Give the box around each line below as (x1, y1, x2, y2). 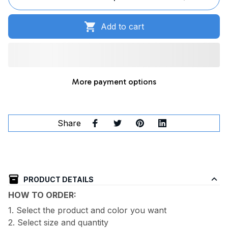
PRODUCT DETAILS (23, 175, 94, 184)
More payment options (72, 77, 156, 87)
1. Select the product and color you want (8, 205, 166, 215)
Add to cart (101, 21, 145, 32)
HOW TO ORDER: (8, 189, 76, 200)
